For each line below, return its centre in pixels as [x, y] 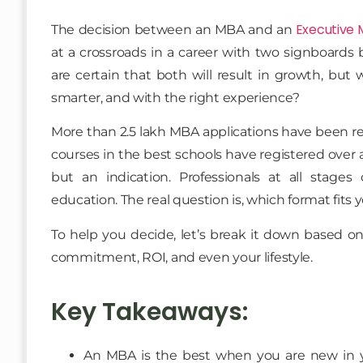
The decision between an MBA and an [173, 29]
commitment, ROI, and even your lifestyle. [182, 257]
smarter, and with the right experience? [175, 97]
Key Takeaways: [149, 312]
